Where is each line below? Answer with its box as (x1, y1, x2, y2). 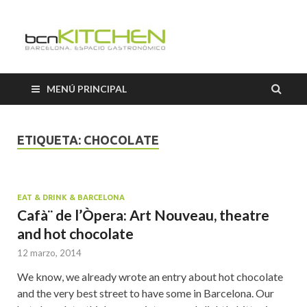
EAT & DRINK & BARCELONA (17, 193, 125, 201)
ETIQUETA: (17, 133, 84, 147)
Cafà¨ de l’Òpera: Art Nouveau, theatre (17, 206, 269, 223)
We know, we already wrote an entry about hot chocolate (17, 269, 283, 283)
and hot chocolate (17, 224, 134, 242)
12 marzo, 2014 (17, 247, 82, 258)
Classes (184, 62, 275, 95)
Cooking (184, 30, 286, 64)
